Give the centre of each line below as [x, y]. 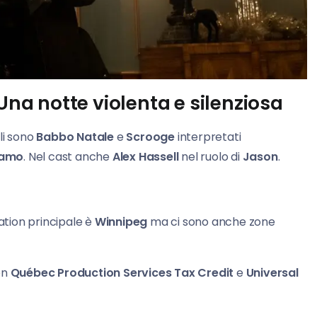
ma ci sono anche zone [213, 222]
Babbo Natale [75, 137]
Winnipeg [122, 222]
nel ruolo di [212, 157]
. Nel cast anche [68, 157]
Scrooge [150, 137]
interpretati [209, 137]
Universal [272, 273]
